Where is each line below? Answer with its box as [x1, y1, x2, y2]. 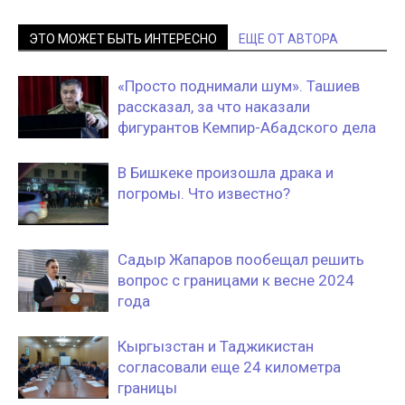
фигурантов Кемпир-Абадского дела [118, 118, 376, 137]
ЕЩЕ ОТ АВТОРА [239, 32, 338, 47]
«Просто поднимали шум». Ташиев [118, 77, 360, 96]
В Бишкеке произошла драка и [118, 164, 334, 183]
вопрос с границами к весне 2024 [118, 271, 354, 290]
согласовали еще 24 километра [118, 358, 341, 377]
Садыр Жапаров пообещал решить [118, 250, 364, 269]
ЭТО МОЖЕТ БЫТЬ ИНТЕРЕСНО [29, 32, 217, 47]
